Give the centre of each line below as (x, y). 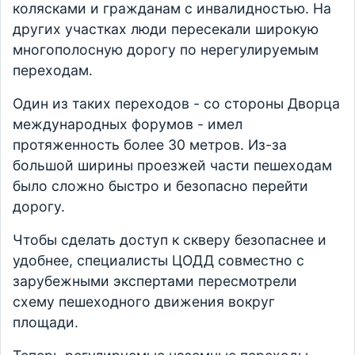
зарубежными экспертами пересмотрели (155, 281)
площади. (46, 322)
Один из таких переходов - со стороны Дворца (176, 103)
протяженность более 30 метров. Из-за (150, 145)
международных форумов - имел (128, 124)
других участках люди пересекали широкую (166, 29)
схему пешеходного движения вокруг (144, 302)
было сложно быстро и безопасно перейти (160, 186)
